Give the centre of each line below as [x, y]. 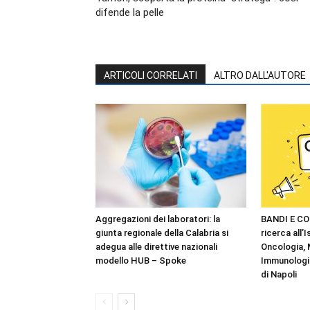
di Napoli [279, 274]
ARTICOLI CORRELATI [151, 75]
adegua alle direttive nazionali [156, 247]
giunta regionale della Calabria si [162, 233]
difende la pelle [130, 12]
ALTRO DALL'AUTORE [260, 75]
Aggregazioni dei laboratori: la [158, 219]
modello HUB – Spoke [141, 261]
